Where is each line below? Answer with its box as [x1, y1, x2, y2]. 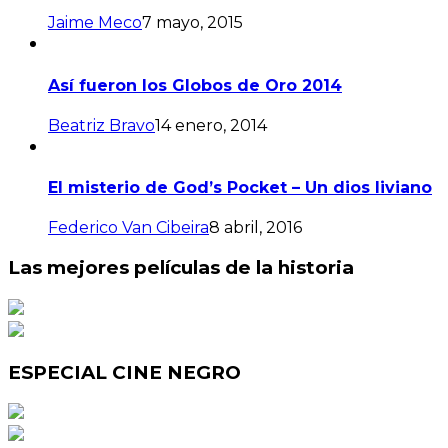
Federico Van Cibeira [48, 218, 209, 238]
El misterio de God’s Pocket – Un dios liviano [48, 178, 432, 198]
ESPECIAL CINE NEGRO [8, 360, 241, 384]
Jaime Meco [48, 13, 142, 33]
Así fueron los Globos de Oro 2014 [48, 75, 342, 95]
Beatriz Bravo [48, 115, 155, 135]
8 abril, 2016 [209, 218, 302, 238]
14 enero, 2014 [155, 115, 267, 135]
